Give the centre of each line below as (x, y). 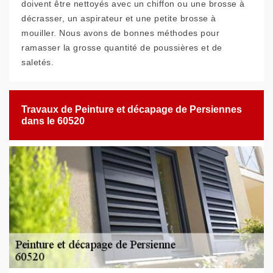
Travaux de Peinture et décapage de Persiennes (132, 109)
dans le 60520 (53, 121)
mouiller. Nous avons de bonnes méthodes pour (120, 33)
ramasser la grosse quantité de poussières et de (122, 48)
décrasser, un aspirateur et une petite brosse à (119, 18)
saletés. (37, 62)
